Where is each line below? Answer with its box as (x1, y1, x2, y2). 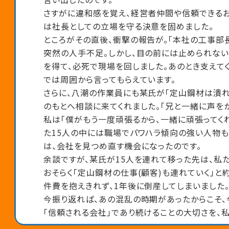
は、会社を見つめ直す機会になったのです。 (43, 140, 202, 152)
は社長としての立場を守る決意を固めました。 (43, 20, 214, 33)
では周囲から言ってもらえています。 (43, 73, 176, 86)
